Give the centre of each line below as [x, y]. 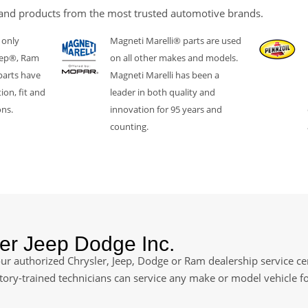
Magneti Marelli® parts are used [175, 40]
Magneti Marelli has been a [164, 75]
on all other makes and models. [174, 57]
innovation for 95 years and [166, 109]
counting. [129, 126]
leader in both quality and [162, 92]
